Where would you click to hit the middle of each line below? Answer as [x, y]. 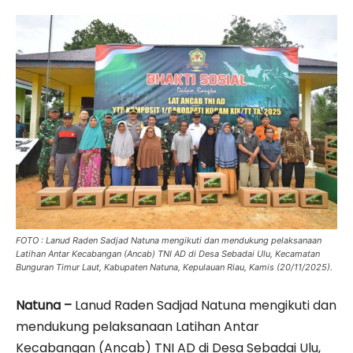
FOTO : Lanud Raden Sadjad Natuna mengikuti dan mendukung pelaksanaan [169, 240]
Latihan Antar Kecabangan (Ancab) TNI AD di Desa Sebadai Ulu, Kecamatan [168, 253]
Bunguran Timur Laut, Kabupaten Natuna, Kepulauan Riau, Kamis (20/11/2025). [174, 267]
